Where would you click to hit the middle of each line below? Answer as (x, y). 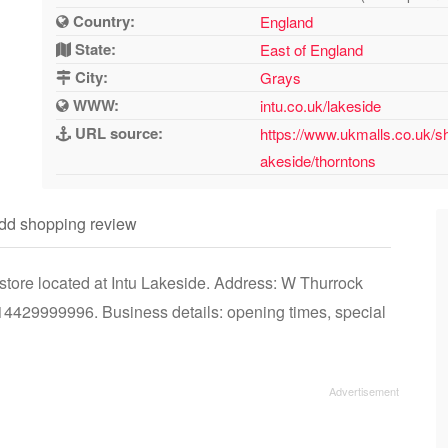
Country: (102, 21)
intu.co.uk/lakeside (321, 105)
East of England (312, 49)
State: (94, 49)
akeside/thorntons (318, 160)
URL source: (117, 133)
